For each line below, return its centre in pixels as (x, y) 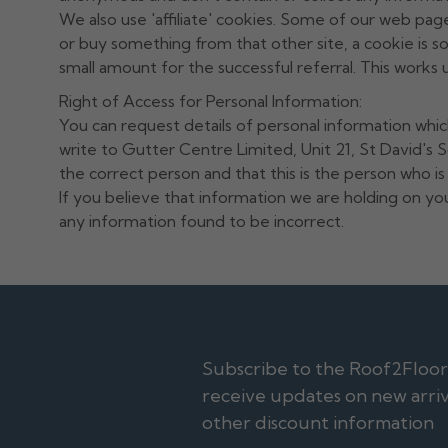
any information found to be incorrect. (201, 220)
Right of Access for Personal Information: (210, 100)
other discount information (317, 422)
